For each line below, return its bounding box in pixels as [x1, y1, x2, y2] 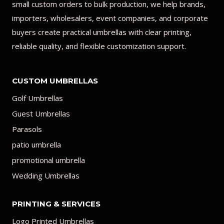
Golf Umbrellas [12, 93, 63, 103]
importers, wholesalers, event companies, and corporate [12, 13, 208, 23]
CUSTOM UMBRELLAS [12, 76, 98, 85]
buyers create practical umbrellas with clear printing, [12, 27, 191, 37]
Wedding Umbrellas [12, 170, 79, 180]
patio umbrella [12, 139, 61, 149]
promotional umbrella [12, 155, 85, 165]
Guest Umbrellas [12, 108, 70, 118]
